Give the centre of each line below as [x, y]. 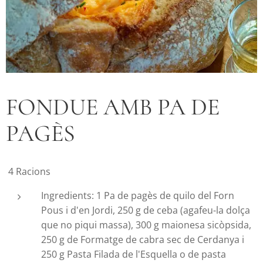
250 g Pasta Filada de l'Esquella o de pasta [134, 254]
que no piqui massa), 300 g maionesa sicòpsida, [147, 225]
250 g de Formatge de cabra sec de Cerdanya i [143, 239]
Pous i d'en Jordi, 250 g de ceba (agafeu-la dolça [146, 210]
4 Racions [29, 171]
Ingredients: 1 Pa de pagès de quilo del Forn [138, 195]
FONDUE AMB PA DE [113, 107]
